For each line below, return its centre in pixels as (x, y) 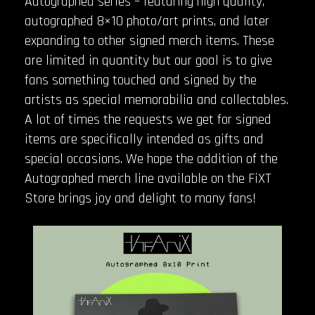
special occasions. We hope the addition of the (151, 159)
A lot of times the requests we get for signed (148, 119)
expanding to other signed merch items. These (149, 40)
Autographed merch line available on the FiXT (148, 178)
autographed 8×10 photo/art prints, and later (147, 21)
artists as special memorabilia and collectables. (156, 99)
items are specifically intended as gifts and (144, 139)
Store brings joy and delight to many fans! (140, 198)
